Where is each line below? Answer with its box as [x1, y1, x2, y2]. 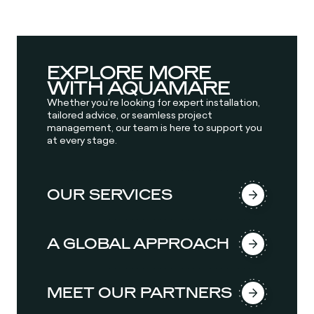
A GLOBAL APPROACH [46, 235, 229, 252]
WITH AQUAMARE [46, 78, 231, 100]
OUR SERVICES [46, 186, 172, 203]
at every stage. [46, 133, 117, 148]
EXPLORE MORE [46, 62, 212, 84]
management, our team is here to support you [46, 121, 262, 135]
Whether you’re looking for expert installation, [46, 95, 260, 110]
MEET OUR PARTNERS [46, 284, 232, 301]
